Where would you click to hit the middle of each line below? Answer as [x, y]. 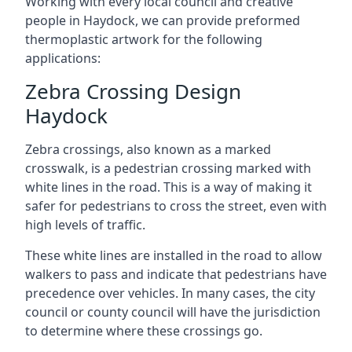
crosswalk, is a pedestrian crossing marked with [168, 168]
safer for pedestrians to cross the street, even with [176, 206]
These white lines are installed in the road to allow [174, 255]
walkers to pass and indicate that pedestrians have [176, 274]
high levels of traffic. [85, 225]
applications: [63, 58]
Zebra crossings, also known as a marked [148, 149]
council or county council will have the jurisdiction [173, 312]
